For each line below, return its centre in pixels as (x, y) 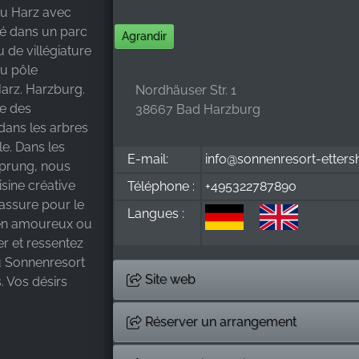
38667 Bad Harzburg (198, 109)
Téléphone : (161, 186)
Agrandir (144, 36)
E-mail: (148, 159)
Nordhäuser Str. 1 (186, 90)
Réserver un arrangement (220, 321)
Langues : (156, 213)
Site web (169, 279)
